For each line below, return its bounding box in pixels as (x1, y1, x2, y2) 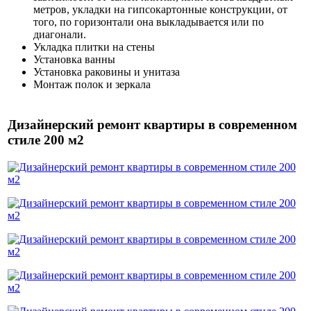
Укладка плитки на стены (33, 41, 155, 53)
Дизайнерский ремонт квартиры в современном (8, 117, 297, 133)
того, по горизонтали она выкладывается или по (33, 16, 264, 28)
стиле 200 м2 (8, 133, 84, 148)
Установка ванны (33, 53, 115, 66)
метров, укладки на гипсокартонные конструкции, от (33, 3, 287, 16)
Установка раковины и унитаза (33, 66, 180, 78)
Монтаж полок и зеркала (33, 78, 151, 91)
